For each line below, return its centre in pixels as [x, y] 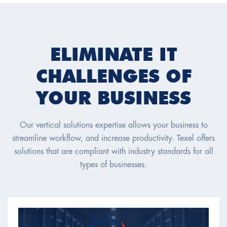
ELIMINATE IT [113, 54]
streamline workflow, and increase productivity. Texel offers [113, 139]
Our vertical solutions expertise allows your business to [113, 126]
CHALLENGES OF [113, 76]
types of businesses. [113, 165]
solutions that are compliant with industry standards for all [113, 152]
